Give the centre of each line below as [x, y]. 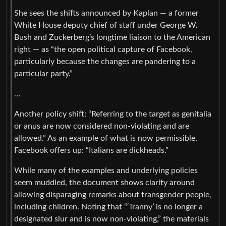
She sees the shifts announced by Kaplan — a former [106, 13]
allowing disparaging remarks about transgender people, [113, 194]
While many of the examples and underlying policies [106, 170]
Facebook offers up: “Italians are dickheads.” [91, 150]
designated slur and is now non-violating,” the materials [111, 219]
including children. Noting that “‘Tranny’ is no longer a [108, 207]
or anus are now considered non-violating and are [102, 126]
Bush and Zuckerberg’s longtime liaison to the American [112, 37]
